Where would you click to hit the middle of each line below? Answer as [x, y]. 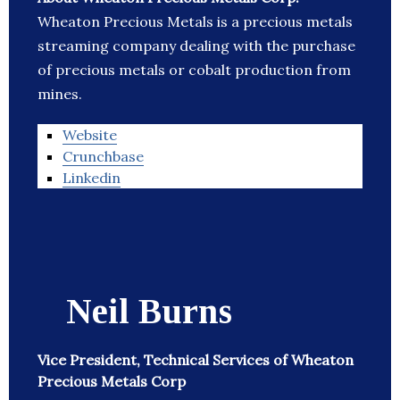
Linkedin [92, 178]
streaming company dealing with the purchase [196, 46]
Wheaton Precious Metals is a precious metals [195, 22]
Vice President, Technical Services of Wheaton [196, 360]
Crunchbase [103, 157]
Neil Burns [149, 312]
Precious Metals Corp [112, 382]
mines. [60, 94]
